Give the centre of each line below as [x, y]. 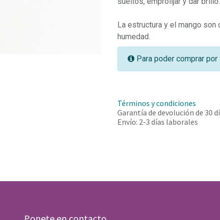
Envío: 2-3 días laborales [158, 122]
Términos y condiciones [157, 103]
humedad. [134, 37]
